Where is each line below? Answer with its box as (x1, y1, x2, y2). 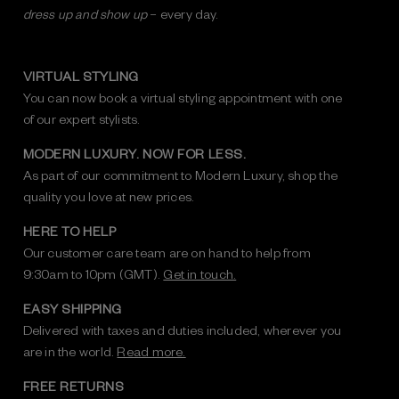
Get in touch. (163, 265, 237, 282)
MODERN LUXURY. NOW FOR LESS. (22, 145, 247, 162)
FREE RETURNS (22, 378, 125, 395)
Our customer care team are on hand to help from (22, 244, 311, 261)
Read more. (117, 343, 186, 360)
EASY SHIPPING (22, 300, 122, 317)
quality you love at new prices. (22, 188, 195, 205)
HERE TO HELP (22, 223, 117, 240)
